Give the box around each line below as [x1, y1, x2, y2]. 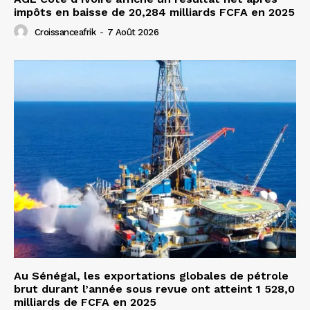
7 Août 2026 [107, 27, 158, 38]
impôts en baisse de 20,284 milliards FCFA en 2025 [14, 6, 295, 19]
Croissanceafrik [34, 27, 95, 38]
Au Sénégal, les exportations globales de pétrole [14, 268, 289, 282]
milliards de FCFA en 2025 [14, 295, 156, 309]
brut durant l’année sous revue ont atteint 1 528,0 [14, 282, 295, 295]
